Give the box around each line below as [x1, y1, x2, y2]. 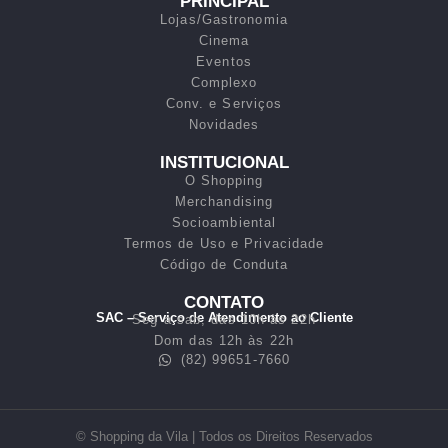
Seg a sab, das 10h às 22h [132, 312, 316, 327]
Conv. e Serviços [165, 96, 283, 111]
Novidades [188, 117, 260, 132]
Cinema [198, 33, 250, 48]
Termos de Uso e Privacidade [123, 236, 325, 251]
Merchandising [174, 194, 274, 209]
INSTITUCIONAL [159, 153, 289, 172]
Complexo [190, 75, 258, 90]
